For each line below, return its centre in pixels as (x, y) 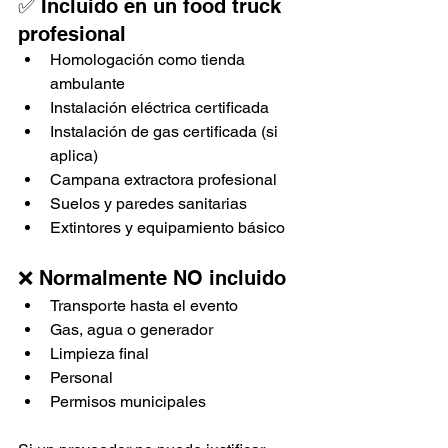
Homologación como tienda (149, 60)
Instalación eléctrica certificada (159, 108)
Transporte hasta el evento (144, 306)
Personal (81, 378)
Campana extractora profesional (163, 180)
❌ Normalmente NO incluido (152, 278)
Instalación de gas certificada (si (166, 132)
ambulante (87, 84)
